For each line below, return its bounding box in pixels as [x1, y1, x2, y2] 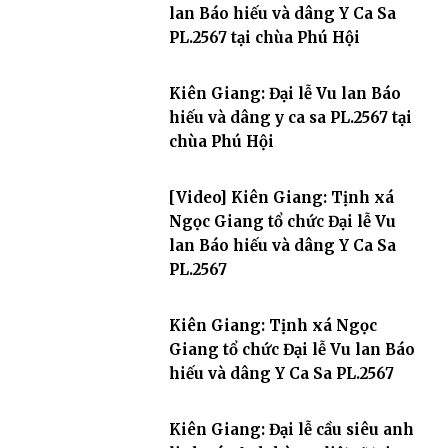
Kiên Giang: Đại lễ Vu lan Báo [168, 84, 401, 104]
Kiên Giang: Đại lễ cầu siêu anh [168, 420, 414, 440]
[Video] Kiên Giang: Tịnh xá [168, 188, 394, 208]
